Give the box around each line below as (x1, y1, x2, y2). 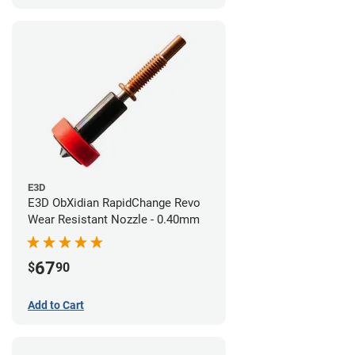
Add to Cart (28, 298, 84, 311)
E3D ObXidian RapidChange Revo (28, 195, 200, 210)
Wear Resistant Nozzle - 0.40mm (28, 212, 200, 227)
